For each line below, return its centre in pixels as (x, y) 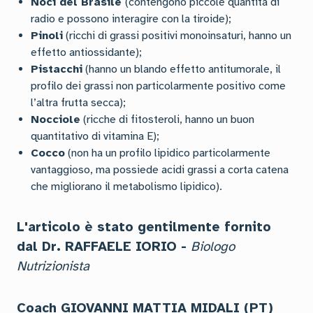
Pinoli (47, 36)
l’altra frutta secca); (78, 103)
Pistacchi (57, 69)
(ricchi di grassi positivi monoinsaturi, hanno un (177, 36)
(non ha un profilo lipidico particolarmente (168, 153)
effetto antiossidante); (86, 52)
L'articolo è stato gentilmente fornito (144, 227)
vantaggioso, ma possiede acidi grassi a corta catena (160, 170)
